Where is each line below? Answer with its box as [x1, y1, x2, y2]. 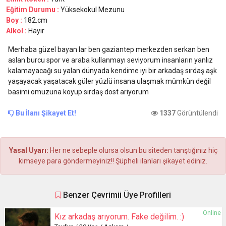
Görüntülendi [176, 108, 218, 117]
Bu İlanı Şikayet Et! [14, 108, 76, 117]
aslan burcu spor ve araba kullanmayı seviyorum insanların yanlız [8, 55, 213, 64]
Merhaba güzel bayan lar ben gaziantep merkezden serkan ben [8, 45, 209, 53]
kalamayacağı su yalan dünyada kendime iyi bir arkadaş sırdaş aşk [8, 66, 217, 75]
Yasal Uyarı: [9, 146, 50, 154]
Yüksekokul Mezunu [61, 5, 125, 14]
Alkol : [6, 26, 28, 35]
